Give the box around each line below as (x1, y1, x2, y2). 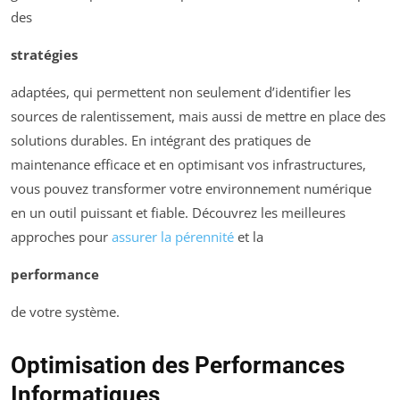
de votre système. (11, 303, 120, 321)
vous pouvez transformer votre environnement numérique (11, 179, 371, 198)
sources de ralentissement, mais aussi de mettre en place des (11, 107, 386, 126)
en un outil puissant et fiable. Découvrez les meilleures (11, 204, 346, 222)
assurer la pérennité (112, 228, 234, 246)
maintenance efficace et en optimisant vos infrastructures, (11, 155, 366, 174)
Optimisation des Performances (11, 352, 345, 379)
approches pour (11, 228, 112, 246)
